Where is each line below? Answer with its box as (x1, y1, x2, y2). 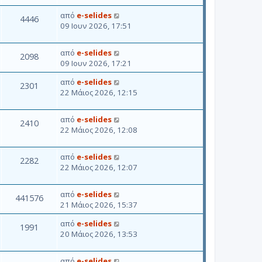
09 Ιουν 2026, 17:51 (60, 20, 132, 31)
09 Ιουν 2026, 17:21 (60, 57, 132, 68)
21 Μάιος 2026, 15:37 (60, 199, 137, 210)
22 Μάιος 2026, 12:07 (60, 161, 137, 173)
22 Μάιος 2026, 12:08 (60, 124, 137, 135)
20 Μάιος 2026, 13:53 (60, 228, 137, 239)
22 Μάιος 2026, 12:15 (60, 87, 137, 98)
